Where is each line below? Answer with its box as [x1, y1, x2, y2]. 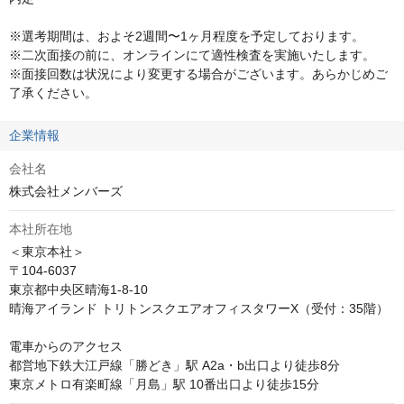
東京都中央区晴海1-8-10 [9, 282, 148, 298]
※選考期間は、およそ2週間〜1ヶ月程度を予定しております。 [9, 29, 364, 44]
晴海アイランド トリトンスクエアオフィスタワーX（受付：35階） [9, 301, 389, 317]
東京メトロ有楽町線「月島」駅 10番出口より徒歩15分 [9, 377, 319, 392]
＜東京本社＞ [9, 244, 85, 260]
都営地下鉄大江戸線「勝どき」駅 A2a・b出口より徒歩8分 [9, 358, 340, 373]
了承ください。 [9, 86, 97, 101]
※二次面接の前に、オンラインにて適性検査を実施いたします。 [9, 48, 375, 63]
